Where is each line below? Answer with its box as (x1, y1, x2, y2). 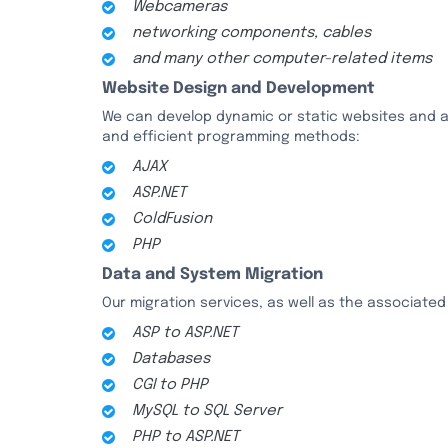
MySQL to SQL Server (132, 403, 282, 419)
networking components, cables (132, 25, 371, 41)
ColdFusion (132, 211, 212, 227)
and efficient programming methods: (102, 130, 360, 144)
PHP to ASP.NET (132, 429, 239, 445)
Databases (132, 351, 210, 367)
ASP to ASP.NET (132, 325, 238, 341)
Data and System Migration (102, 266, 323, 283)
